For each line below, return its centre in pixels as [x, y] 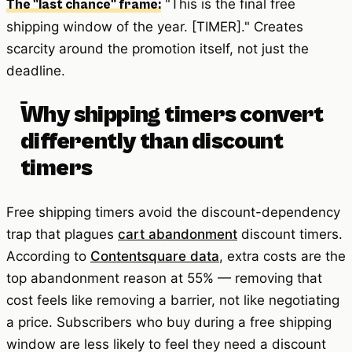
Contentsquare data [155, 257]
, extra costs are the [282, 257]
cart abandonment [178, 235]
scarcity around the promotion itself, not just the [158, 49]
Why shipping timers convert [172, 115]
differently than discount [152, 142]
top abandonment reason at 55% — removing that [164, 279]
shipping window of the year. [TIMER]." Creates [155, 27]
